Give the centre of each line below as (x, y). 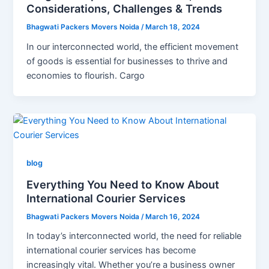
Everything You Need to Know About (123, 184)
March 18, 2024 (173, 27)
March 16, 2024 (173, 216)
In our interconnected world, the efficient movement (133, 47)
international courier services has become (111, 251)
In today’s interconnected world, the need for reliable (134, 236)
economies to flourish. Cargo (86, 76)
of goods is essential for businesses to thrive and (127, 62)
